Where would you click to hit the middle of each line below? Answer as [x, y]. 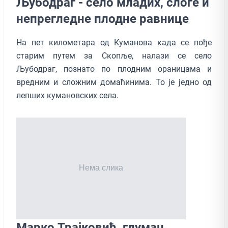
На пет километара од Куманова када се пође [114, 42]
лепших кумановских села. [67, 95]
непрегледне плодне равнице [103, 19]
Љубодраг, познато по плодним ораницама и [114, 69]
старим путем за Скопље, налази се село [114, 55]
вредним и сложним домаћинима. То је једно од [114, 82]
